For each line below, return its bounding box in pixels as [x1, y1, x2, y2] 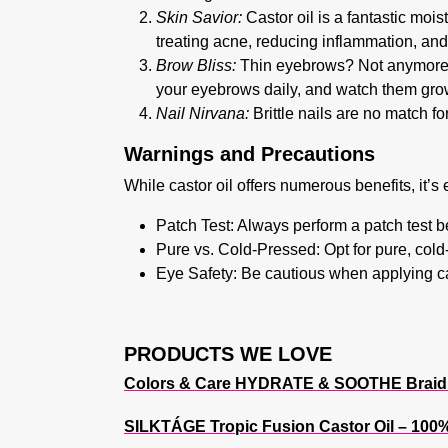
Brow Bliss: [156, 57, 236, 74]
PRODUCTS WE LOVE [124, 343, 332, 365]
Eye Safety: [156, 265, 237, 282]
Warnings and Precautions [124, 143, 375, 165]
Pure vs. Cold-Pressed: [156, 241, 320, 258]
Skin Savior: [156, 9, 242, 26]
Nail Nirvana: [156, 105, 249, 122]
